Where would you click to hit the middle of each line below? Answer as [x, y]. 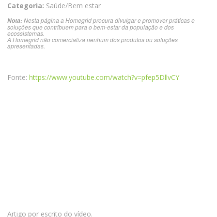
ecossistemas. [26, 33]
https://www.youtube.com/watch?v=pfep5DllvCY [104, 77]
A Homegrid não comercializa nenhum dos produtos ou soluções [93, 40]
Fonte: [18, 77]
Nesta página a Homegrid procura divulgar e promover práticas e [108, 20]
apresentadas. [26, 46]
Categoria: [26, 6]
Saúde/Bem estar [72, 6]
